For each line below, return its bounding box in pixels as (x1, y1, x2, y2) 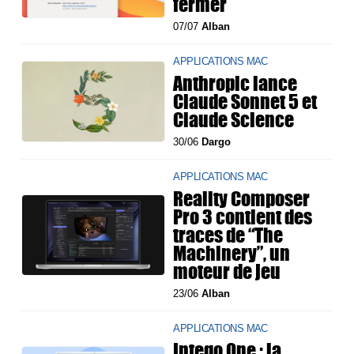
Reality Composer (173, 184, 311, 213)
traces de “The (173, 220, 284, 250)
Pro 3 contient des (173, 202, 313, 232)
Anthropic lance (173, 69, 298, 98)
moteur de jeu (173, 257, 281, 286)
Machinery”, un (173, 239, 291, 268)
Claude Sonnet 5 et (173, 87, 318, 116)
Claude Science (173, 105, 295, 134)
